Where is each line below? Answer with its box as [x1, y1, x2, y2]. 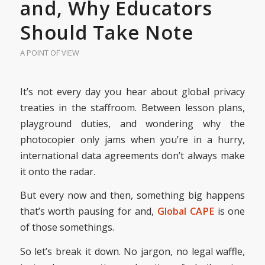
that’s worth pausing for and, [20, 205, 157, 218]
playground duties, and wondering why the [20, 117, 245, 130]
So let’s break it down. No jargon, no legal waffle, [20, 245, 245, 258]
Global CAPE [157, 205, 214, 218]
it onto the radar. [20, 164, 95, 178]
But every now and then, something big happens [20, 189, 245, 202]
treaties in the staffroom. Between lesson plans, [20, 101, 245, 114]
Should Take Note [20, 20, 193, 45]
